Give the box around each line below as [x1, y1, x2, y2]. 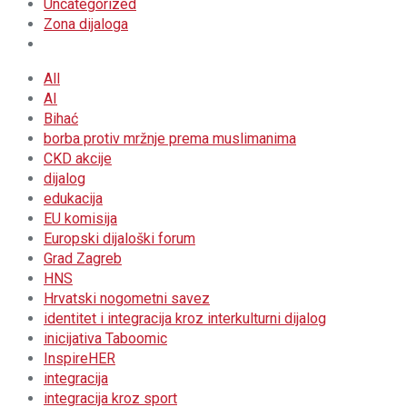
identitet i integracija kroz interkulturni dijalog [44, 310, 326, 327]
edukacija [44, 190, 103, 207]
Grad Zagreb [44, 250, 122, 267]
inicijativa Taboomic [44, 330, 167, 347]
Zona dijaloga [44, 15, 128, 33]
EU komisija [44, 210, 117, 227]
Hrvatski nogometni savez [44, 290, 210, 307]
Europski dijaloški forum [44, 230, 195, 247]
